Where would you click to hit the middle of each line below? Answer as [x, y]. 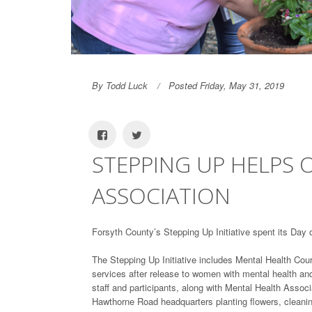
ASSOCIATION [161, 196]
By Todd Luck [120, 86]
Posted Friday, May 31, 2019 [226, 86]
